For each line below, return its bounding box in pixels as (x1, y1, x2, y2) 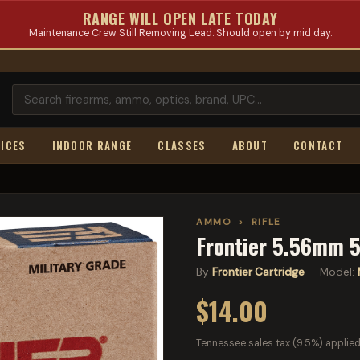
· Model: (305, 265, 358, 279)
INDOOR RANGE (51, 137, 133, 153)
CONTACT (293, 137, 343, 153)
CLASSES (157, 137, 207, 153)
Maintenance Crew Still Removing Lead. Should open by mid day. (28, 27, 332, 39)
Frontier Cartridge (212, 265, 305, 279)
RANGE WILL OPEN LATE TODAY (82, 8, 278, 29)
